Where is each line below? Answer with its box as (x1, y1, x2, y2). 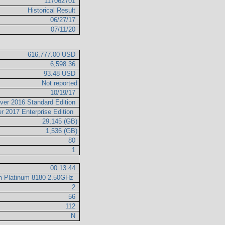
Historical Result (28, 7, 78, 15)
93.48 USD (44, 70, 78, 78)
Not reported (42, 79, 78, 87)
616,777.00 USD (28, 51, 78, 59)
